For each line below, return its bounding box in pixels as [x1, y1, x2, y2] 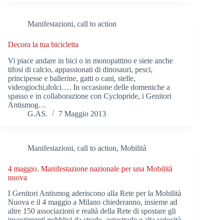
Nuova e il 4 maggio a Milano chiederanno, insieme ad [8, 198, 177, 207]
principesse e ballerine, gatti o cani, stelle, [8, 74, 136, 82]
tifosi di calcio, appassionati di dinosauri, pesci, [8, 65, 153, 74]
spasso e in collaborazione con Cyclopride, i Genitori [8, 91, 171, 100]
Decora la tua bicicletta [8, 40, 79, 49]
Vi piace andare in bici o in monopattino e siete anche [8, 56, 173, 65]
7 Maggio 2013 [58, 109, 106, 118]
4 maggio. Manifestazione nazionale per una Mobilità [8, 164, 172, 173]
